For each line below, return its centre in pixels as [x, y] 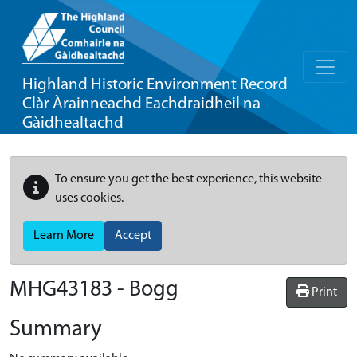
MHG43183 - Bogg [94, 290]
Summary [56, 330]
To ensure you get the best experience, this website [188, 179]
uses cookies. [89, 198]
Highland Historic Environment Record [155, 85]
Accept [133, 236]
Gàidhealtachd [73, 123]
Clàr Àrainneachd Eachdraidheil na [141, 104]
